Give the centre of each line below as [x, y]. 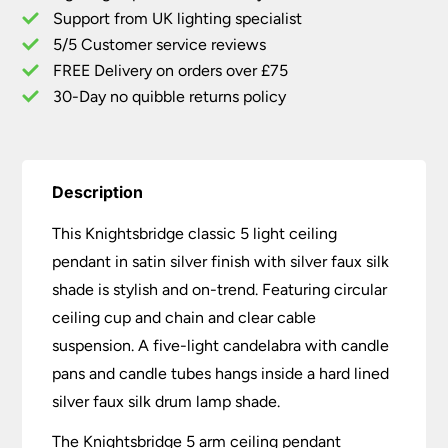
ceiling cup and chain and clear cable [184, 317]
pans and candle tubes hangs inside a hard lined [221, 373]
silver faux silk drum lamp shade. [166, 401]
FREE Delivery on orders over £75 [171, 70]
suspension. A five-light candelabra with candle [221, 345]
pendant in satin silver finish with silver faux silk [221, 261]
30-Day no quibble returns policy [170, 96]
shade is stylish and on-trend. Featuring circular [220, 289]
